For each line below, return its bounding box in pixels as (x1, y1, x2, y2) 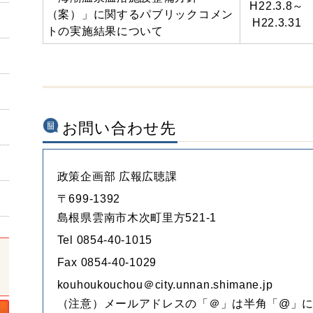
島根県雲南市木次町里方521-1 (57, 212, 217, 224)
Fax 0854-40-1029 (57, 256, 156, 268)
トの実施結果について (46, 25, 163, 37)
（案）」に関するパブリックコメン (46, 8, 233, 20)
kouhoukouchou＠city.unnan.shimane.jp (57, 279, 273, 291)
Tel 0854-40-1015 (57, 234, 152, 246)
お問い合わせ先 (61, 119, 176, 137)
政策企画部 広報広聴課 (57, 170, 177, 182)
